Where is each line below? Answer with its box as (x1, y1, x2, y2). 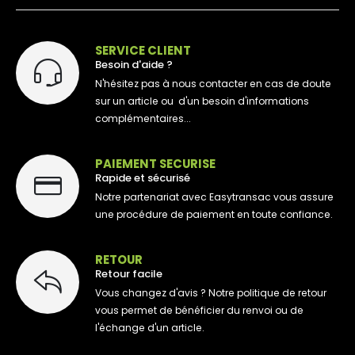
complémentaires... (95, 112, 191, 126)
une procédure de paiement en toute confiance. (95, 208, 333, 222)
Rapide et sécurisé (95, 170, 190, 185)
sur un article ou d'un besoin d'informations (95, 94, 309, 109)
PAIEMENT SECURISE (95, 155, 216, 172)
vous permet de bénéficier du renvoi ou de (95, 303, 303, 318)
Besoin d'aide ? (95, 56, 173, 72)
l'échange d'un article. (95, 321, 204, 335)
